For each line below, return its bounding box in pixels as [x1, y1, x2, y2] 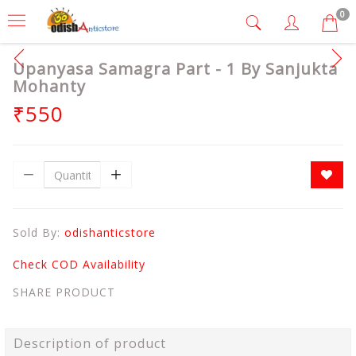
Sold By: [13, 225, 64, 240]
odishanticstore [64, 225, 156, 240]
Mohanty [13, 75, 86, 97]
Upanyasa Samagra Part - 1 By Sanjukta [13, 58, 338, 79]
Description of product [14, 335, 166, 352]
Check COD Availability [13, 257, 145, 272]
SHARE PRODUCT [13, 284, 115, 300]
